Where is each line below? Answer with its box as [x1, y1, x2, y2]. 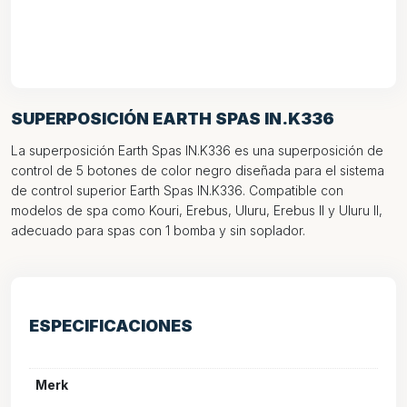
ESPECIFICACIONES [29, 316, 193, 335]
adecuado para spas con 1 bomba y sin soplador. [11, 223, 305, 238]
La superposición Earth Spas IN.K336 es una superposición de [11, 143, 383, 158]
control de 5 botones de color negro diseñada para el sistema [11, 163, 384, 178]
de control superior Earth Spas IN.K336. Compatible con [11, 183, 343, 198]
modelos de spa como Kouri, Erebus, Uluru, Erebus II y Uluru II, [11, 203, 382, 218]
